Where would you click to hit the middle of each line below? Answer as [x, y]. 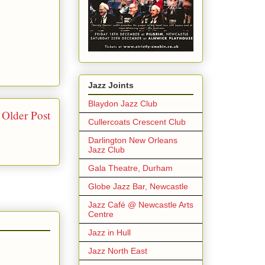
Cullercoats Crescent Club [137, 122]
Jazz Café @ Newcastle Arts [141, 204]
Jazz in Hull [109, 232]
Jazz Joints [111, 85]
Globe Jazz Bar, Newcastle [138, 186]
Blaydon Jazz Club [123, 103]
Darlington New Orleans [133, 140]
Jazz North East [118, 251]
